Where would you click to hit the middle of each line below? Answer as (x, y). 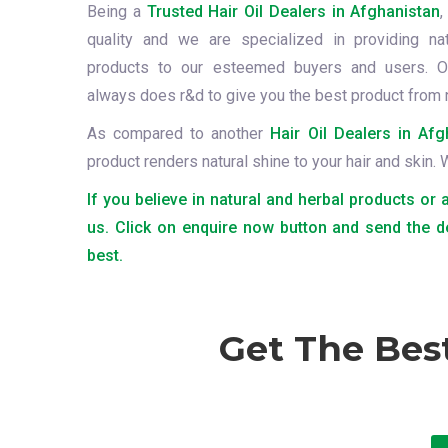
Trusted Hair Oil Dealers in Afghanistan (293, 11)
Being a (117, 11)
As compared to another (179, 133)
